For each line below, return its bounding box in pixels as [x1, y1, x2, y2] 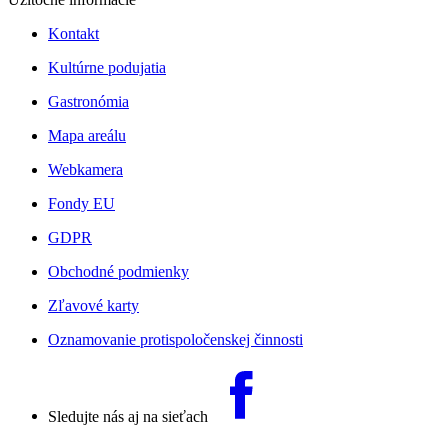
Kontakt [48, 24, 99, 42]
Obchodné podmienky [48, 262, 189, 280]
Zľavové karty [48, 296, 139, 314]
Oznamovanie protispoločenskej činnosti [48, 330, 303, 348]
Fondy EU [48, 194, 115, 212]
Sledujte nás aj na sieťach [48, 407, 212, 425]
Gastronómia [48, 92, 129, 110]
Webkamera [48, 160, 123, 178]
